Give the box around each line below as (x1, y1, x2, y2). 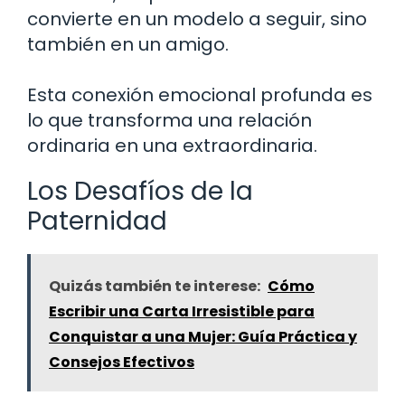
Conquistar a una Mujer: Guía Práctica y (49, 325, 357, 347)
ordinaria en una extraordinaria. (27, 132, 317, 158)
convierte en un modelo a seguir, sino (27, 5, 367, 32)
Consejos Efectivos (49, 351, 194, 372)
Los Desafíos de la (27, 173, 253, 209)
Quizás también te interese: (49, 275, 260, 297)
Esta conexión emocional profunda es (27, 81, 372, 108)
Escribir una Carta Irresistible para (49, 300, 315, 322)
